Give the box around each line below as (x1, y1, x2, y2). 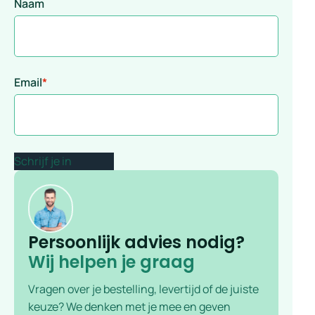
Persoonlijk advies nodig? (28, 231, 245, 255)
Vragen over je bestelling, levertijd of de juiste (28, 281, 259, 297)
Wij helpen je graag (28, 250, 195, 274)
